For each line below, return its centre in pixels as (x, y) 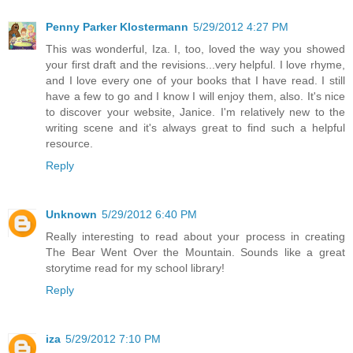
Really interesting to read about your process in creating (195, 237)
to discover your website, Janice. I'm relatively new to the (195, 112)
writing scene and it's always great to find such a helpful (195, 128)
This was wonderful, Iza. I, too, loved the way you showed (195, 49)
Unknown (71, 215)
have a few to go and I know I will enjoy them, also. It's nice (195, 97)
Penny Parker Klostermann (117, 27)
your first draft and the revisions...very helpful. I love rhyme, (195, 65)
